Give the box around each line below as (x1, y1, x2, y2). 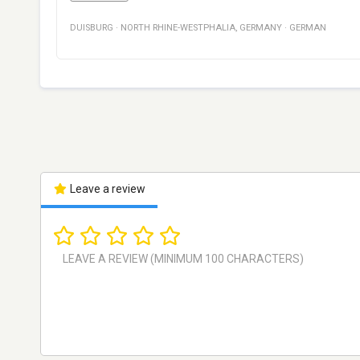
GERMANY (239, 22, 282, 34)
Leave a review (67, 182, 145, 196)
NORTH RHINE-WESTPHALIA (121, 22, 235, 34)
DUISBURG (70, 22, 113, 34)
